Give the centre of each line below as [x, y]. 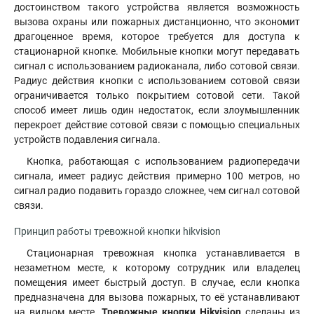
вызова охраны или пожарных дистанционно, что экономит [157, 22]
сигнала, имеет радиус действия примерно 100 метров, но [157, 176]
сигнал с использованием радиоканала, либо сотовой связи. [157, 66]
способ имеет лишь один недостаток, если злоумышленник [157, 110]
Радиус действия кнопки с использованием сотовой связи [157, 81]
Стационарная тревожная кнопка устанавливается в [163, 253]
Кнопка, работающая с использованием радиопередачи [163, 161]
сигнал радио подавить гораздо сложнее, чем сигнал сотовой [157, 191]
